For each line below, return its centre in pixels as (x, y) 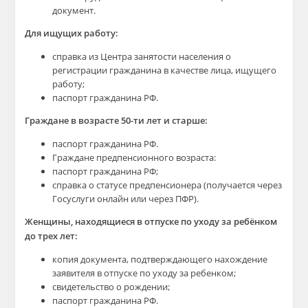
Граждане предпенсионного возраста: (134, 157)
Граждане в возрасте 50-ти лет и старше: (117, 120)
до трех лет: (52, 236)
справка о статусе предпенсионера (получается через (167, 185)
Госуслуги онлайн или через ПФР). (126, 199)
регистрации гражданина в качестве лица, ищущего (165, 70)
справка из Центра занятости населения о (142, 56)
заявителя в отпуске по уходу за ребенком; (144, 273)
